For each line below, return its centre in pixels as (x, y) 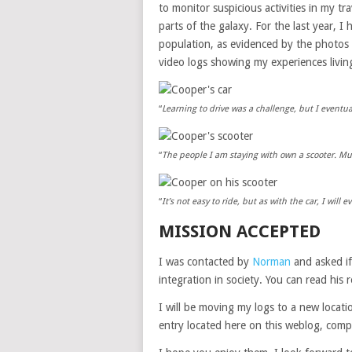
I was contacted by (205, 262)
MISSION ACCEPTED (240, 231)
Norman (271, 262)
